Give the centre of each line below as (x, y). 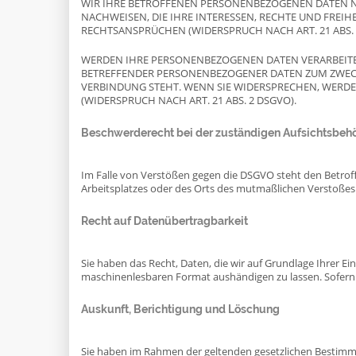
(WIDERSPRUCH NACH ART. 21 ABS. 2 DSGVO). (189, 101)
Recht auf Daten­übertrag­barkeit (164, 221)
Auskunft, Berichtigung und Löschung (180, 309)
